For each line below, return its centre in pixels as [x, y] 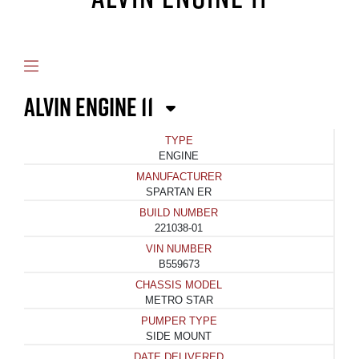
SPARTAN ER [179, 192]
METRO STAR [179, 301]
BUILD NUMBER [179, 213]
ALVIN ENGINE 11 [91, 107]
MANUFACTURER [179, 177]
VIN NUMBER [179, 249]
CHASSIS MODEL [179, 285]
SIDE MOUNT [179, 337]
